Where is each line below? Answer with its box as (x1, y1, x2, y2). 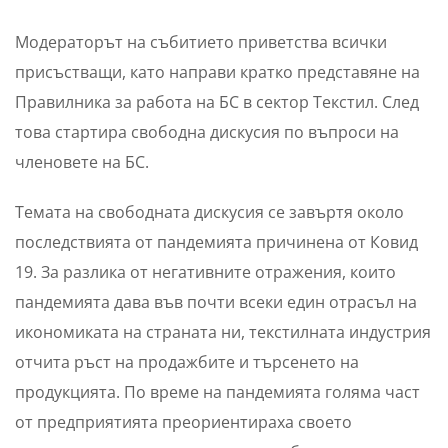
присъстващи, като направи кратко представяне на (15, 61, 420, 84)
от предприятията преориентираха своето (15, 411, 352, 434)
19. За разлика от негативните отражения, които (15, 261, 396, 284)
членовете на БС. (15, 151, 149, 174)
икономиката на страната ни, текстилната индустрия (15, 321, 431, 344)
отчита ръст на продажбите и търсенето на (15, 351, 359, 374)
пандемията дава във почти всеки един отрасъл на (15, 291, 417, 314)
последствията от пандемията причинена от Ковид (15, 231, 418, 254)
